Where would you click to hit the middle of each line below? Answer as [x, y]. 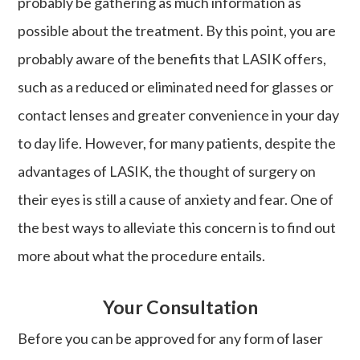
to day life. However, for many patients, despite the [177, 143]
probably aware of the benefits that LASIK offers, [172, 58]
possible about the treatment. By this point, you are [177, 30]
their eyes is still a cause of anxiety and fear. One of [176, 199]
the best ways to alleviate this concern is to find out [177, 227]
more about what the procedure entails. [142, 255]
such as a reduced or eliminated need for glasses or [176, 86]
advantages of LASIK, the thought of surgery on [167, 171]
